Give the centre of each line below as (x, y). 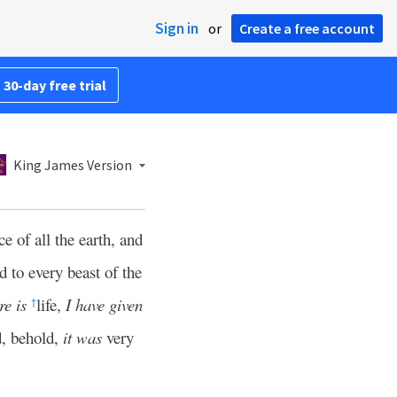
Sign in (177, 28)
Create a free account (307, 28)
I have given (104, 304)
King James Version (73, 165)
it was (82, 337)
